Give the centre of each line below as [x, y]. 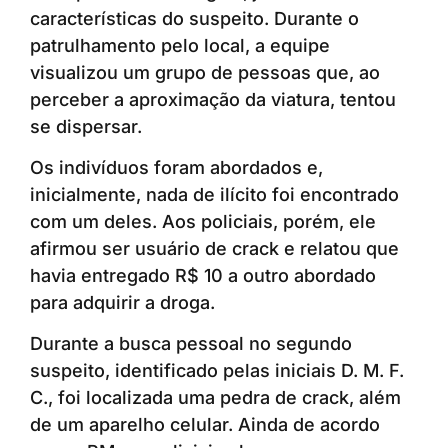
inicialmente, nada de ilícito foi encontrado [214, 194]
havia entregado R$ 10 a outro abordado [203, 275]
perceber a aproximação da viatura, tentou [213, 99]
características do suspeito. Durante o [194, 18]
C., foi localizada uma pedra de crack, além [215, 398]
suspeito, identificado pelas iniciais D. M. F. [217, 371]
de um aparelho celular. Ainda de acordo [205, 425]
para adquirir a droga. [122, 302]
